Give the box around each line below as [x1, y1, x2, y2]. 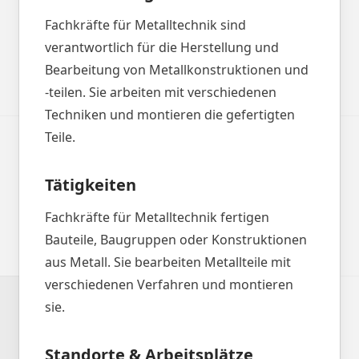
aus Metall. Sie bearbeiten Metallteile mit [45, 253, 291, 271]
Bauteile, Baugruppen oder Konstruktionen [45, 231, 307, 248]
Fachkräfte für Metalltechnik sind [45, 16, 246, 34]
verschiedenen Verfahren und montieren [45, 276, 293, 293]
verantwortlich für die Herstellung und [45, 38, 279, 56]
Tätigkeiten [45, 174, 136, 196]
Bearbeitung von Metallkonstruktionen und [45, 61, 309, 79]
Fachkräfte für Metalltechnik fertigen [45, 208, 269, 226]
